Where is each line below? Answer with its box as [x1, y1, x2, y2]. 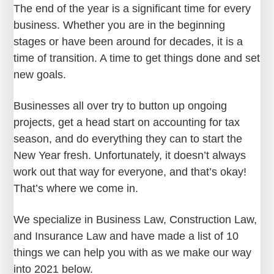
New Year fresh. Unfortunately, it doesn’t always [13, 149, 246, 161]
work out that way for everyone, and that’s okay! [13, 165, 247, 178]
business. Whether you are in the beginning [13, 18, 226, 31]
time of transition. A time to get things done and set [13, 51, 261, 64]
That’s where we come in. [13, 182, 139, 194]
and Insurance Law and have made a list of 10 [13, 229, 239, 242]
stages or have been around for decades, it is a [13, 35, 243, 48]
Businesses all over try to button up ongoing [13, 99, 228, 112]
